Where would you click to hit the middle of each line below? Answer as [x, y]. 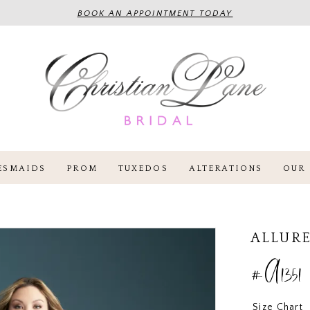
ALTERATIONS [226, 168]
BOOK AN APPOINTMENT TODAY [155, 13]
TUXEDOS [143, 168]
